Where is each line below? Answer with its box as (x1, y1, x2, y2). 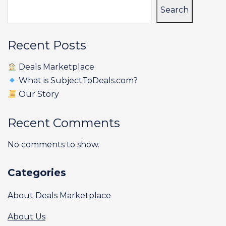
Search (160, 5, 189, 15)
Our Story (17, 89, 60, 99)
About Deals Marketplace (8, 191, 111, 200)
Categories (8, 166, 66, 179)
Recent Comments (8, 116, 120, 130)
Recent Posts (8, 38, 86, 52)
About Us (8, 212, 45, 221)
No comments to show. (8, 140, 99, 149)
